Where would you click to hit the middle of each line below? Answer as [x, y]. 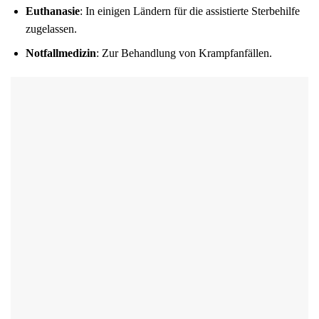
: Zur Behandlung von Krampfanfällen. [184, 53]
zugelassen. [51, 28]
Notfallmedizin [61, 53]
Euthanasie [52, 11]
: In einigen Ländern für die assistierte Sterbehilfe [189, 11]
